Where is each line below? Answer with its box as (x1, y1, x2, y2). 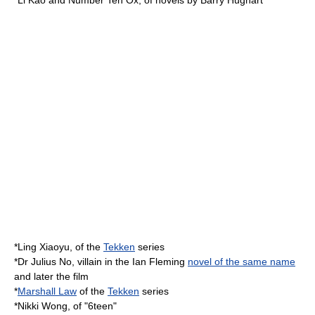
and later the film (14, 271, 89, 282)
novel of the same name (188, 256, 295, 267)
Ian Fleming (132, 256, 185, 267)
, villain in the (72, 256, 132, 267)
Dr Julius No (18, 256, 72, 267)
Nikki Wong (18, 300, 67, 311)
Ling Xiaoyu (18, 241, 70, 252)
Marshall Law (18, 285, 77, 297)
